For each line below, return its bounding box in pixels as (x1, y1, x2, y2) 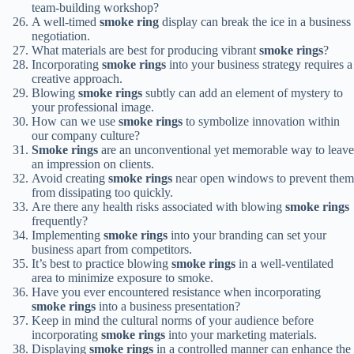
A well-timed (32, 15, 100, 29)
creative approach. (32, 72, 122, 86)
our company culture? (32, 129, 140, 143)
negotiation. (32, 29, 90, 43)
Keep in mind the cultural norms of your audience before (32, 314, 314, 328)
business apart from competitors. (32, 243, 192, 257)
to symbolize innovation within (183, 115, 340, 129)
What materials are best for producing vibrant (32, 43, 259, 58)
